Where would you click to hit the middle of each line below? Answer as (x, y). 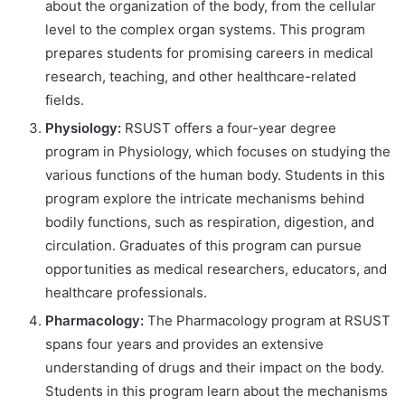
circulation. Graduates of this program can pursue (203, 245)
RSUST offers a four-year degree (229, 127)
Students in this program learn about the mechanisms (217, 391)
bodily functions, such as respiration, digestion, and (210, 221)
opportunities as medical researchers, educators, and (216, 268)
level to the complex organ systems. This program (205, 29)
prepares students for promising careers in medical (209, 52)
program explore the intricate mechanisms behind (205, 198)
